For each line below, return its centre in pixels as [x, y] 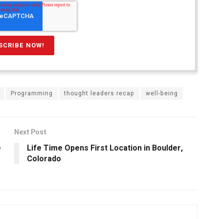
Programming [32, 94]
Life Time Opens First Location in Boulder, [105, 148]
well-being [162, 94]
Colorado [44, 159]
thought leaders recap [99, 94]
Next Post [30, 132]
